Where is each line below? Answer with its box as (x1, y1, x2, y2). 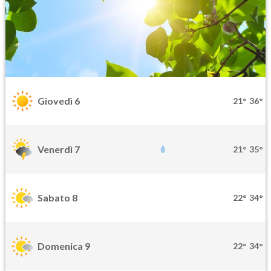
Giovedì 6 (38, 95, 80, 107)
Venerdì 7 (38, 143, 80, 155)
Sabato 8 (38, 192, 77, 204)
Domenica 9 (38, 240, 90, 252)
